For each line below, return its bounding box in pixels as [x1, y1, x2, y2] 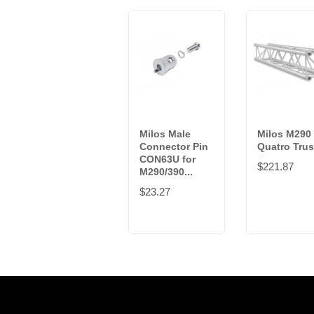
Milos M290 [257, 128, 311, 140]
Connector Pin [139, 141, 208, 153]
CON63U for [139, 153, 196, 165]
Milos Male [139, 128, 191, 140]
